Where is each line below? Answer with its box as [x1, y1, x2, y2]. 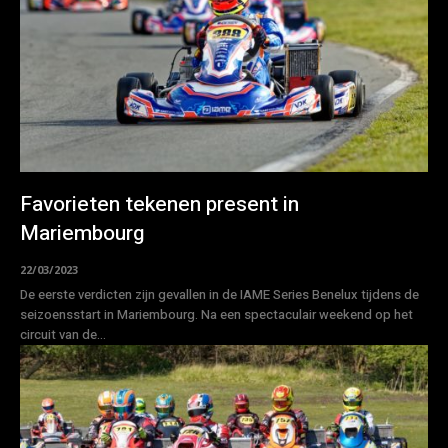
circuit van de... [20, 325, 106, 345]
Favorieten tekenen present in [20, 189, 299, 221]
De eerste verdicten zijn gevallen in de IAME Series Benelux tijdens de [20, 285, 419, 305]
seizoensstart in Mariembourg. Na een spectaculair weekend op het [20, 305, 413, 325]
